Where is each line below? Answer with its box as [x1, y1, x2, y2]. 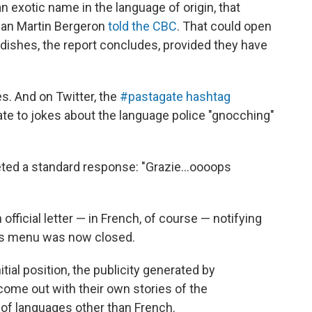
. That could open [177, 18, 272, 33]
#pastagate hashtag [120, 88, 231, 104]
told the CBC [108, 18, 177, 33]
